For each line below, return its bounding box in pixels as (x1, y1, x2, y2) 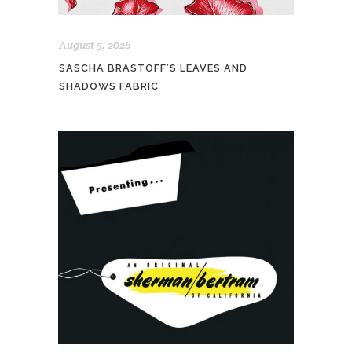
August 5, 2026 (59, 37, 131, 52)
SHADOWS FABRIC (59, 79, 159, 92)
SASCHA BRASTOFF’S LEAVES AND (59, 61, 247, 74)
